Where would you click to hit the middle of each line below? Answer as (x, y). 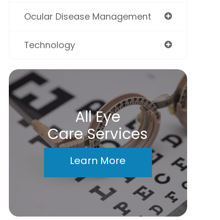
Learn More (98, 161)
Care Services (98, 134)
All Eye (98, 117)
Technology (49, 45)
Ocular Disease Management (87, 17)
